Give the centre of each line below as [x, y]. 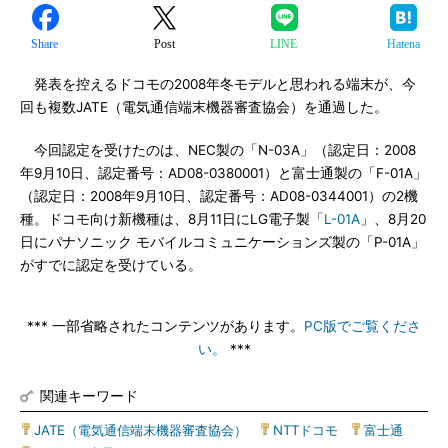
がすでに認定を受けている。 [111, 265]
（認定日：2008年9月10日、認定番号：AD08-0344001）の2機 [219, 196]
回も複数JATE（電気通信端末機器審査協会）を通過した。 [204, 107]
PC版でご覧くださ [362, 326]
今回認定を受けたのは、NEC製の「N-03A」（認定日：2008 [218, 150]
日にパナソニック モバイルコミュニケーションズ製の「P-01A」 [222, 242]
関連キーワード [89, 395]
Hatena [403, 44]
